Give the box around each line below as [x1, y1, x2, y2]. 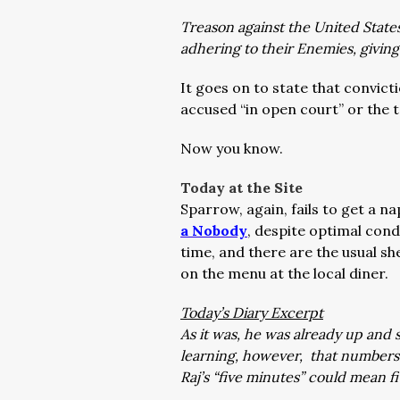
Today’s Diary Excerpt [180, 304, 323, 321]
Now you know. [180, 139, 283, 157]
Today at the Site [180, 179, 303, 196]
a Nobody [180, 221, 247, 239]
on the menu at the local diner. [180, 264, 388, 282]
